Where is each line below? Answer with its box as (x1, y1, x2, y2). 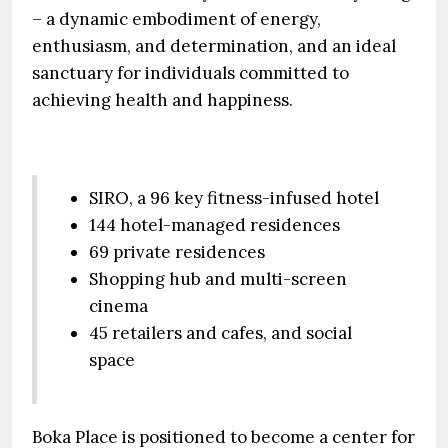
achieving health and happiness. (32, 89, 293, 111)
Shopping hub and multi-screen (89, 268, 347, 290)
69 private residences (89, 241, 265, 263)
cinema (89, 295, 148, 317)
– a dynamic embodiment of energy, (32, 8, 321, 30)
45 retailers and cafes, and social (89, 322, 352, 344)
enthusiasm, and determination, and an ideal (32, 35, 396, 57)
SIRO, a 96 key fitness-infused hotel (89, 187, 379, 209)
